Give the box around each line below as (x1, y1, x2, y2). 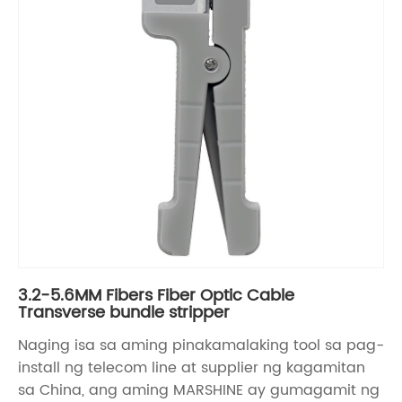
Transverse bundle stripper (18, 299, 230, 326)
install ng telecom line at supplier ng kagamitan (18, 355, 365, 380)
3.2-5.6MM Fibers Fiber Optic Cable (18, 282, 294, 309)
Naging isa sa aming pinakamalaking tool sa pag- (18, 333, 384, 357)
